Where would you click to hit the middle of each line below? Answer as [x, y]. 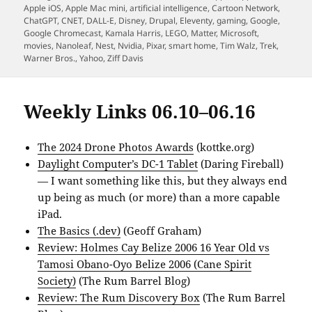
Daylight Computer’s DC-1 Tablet [118, 163]
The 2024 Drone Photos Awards [116, 147]
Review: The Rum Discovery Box [119, 297]
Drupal [163, 20]
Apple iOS [43, 8]
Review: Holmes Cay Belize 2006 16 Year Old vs [154, 247]
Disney [132, 20]
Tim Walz [238, 45]
